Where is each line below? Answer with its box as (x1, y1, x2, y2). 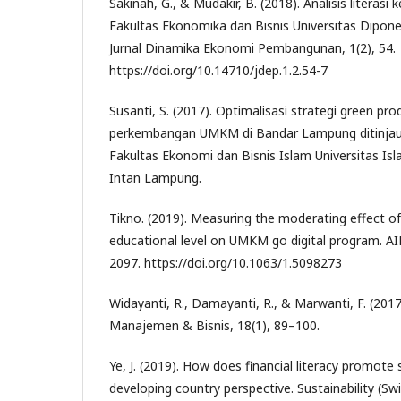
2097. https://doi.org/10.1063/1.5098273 (109, 253, 342, 271)
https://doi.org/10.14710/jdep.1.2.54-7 (109, 61, 328, 79)
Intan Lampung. (109, 168, 201, 186)
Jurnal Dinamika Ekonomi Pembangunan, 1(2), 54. (109, 38, 396, 56)
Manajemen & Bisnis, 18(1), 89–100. (109, 316, 320, 334)
